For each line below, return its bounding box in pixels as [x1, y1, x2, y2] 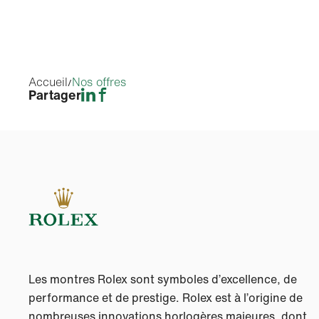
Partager [28, 85, 81, 104]
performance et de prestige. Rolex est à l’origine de [28, 289, 303, 306]
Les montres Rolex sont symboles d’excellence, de [28, 271, 297, 288]
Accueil [28, 73, 68, 90]
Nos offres [72, 73, 126, 90]
